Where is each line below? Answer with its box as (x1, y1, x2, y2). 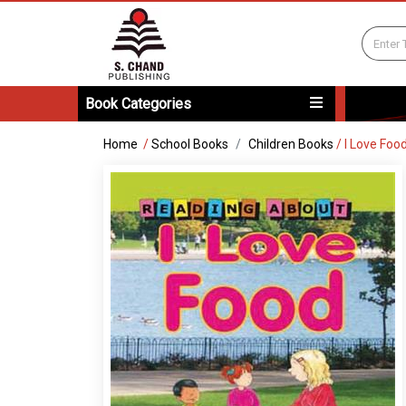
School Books (151, 137, 228, 151)
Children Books (248, 137, 333, 151)
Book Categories (85, 95, 191, 112)
